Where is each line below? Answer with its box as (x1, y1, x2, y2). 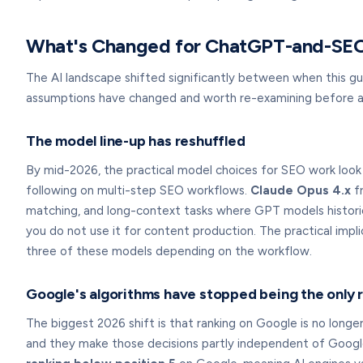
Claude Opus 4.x (250, 183, 351, 198)
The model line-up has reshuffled (26, 132, 246, 150)
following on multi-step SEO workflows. (26, 183, 250, 198)
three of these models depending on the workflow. (26, 244, 312, 258)
